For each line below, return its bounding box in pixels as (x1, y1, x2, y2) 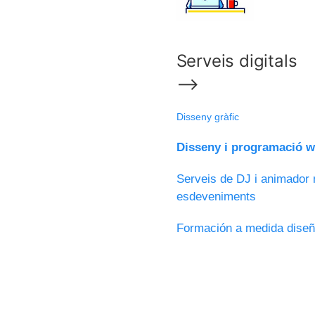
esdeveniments (176, 190, 256, 204)
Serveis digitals (176, 51, 297, 72)
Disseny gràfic (176, 111, 239, 123)
